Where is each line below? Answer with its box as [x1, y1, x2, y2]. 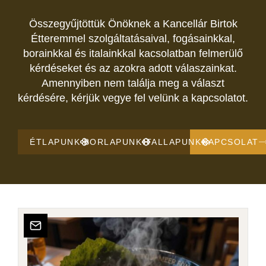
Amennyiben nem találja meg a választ [42, 77, 224, 90]
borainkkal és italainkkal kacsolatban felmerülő [23, 47, 243, 60]
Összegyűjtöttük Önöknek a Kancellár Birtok [28, 18, 237, 30]
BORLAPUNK [83, 137, 142, 147]
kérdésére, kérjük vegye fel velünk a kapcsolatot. [18, 92, 248, 104]
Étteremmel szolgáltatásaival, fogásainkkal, [31, 33, 235, 45]
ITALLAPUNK [142, 137, 202, 147]
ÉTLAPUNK [30, 137, 80, 147]
